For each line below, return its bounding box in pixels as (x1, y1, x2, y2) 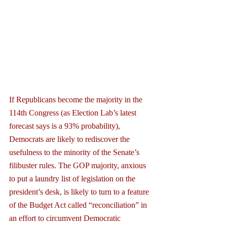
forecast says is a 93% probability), (9, 121, 122, 130)
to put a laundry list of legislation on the (9, 174, 137, 183)
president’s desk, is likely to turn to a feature (9, 187, 151, 196)
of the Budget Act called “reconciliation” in (9, 200, 149, 209)
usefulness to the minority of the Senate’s (9, 147, 141, 157)
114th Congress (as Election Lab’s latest (9, 108, 138, 117)
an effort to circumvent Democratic (9, 213, 123, 222)
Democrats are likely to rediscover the (9, 134, 132, 143)
